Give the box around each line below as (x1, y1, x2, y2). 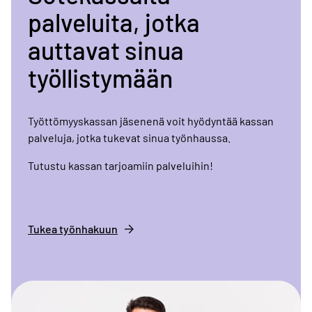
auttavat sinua (28, 35, 184, 65)
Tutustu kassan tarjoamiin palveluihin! (28, 158, 213, 172)
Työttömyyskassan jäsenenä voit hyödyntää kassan (28, 114, 274, 127)
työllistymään (28, 63, 173, 93)
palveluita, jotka (28, 7, 200, 37)
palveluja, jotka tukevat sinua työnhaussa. (28, 130, 231, 144)
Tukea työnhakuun (28, 222, 118, 236)
